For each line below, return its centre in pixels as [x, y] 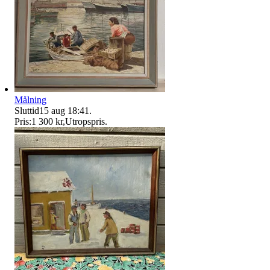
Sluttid [27, 110]
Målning [30, 99]
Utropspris [85, 121]
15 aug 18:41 [64, 110]
